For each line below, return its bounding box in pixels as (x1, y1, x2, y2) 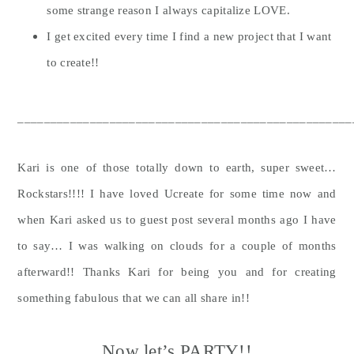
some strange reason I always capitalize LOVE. (47, 3, 290, 17)
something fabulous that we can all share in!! (17, 291, 250, 305)
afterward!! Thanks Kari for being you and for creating (17, 265, 337, 279)
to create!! (47, 55, 100, 70)
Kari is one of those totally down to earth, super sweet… (17, 160, 337, 175)
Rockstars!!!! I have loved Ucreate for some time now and (17, 186, 337, 201)
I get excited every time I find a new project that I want (47, 29, 332, 43)
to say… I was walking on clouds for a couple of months (17, 239, 337, 253)
